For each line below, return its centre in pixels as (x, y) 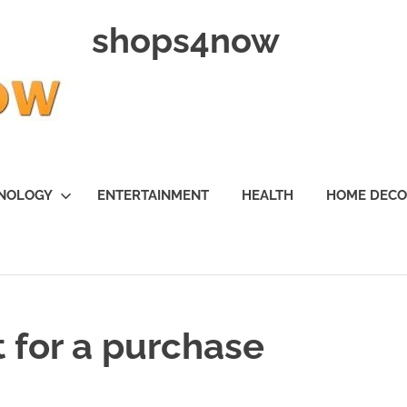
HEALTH (268, 196)
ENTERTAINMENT (153, 196)
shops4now (186, 40)
